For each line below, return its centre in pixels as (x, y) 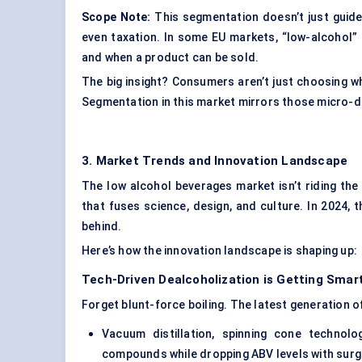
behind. (102, 227)
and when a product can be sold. (170, 58)
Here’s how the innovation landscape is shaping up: (219, 251)
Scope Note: (116, 17)
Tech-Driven (119, 280)
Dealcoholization (209, 280)
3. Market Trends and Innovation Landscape (215, 161)
